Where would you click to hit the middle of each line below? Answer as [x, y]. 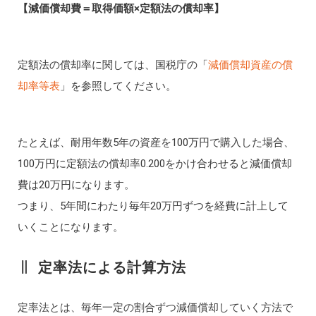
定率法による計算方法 [112, 267]
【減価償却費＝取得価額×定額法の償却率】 [121, 8]
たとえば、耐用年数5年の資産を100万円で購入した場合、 [156, 142]
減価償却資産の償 [250, 65]
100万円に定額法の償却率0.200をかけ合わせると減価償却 [154, 163]
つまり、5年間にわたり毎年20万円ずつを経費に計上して [153, 206]
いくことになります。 [70, 227]
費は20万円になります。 [76, 184]
